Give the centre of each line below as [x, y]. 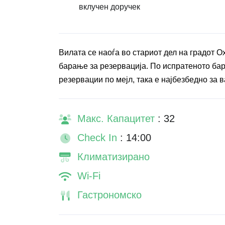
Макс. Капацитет [118, 119]
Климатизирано [114, 157]
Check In [99, 138]
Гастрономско [109, 195]
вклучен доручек [109, 7]
